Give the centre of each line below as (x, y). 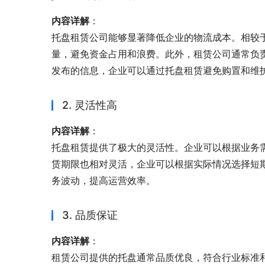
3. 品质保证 (90, 215)
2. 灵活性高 (90, 105)
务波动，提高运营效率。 (104, 181)
